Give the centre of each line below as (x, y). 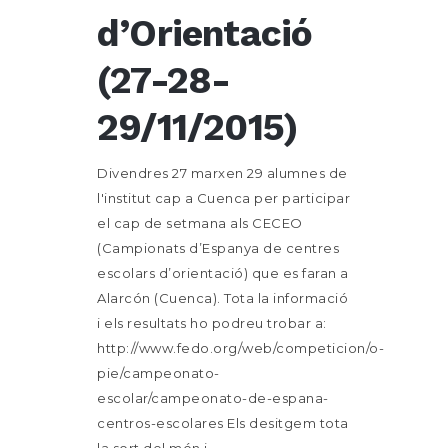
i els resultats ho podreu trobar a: (212, 323)
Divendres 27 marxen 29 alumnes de (222, 173)
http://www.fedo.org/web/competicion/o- (240, 348)
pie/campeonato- (158, 373)
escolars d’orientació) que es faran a (223, 273)
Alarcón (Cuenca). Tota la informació (222, 298)
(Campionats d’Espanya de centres (218, 248)
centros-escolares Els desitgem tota (223, 423)
